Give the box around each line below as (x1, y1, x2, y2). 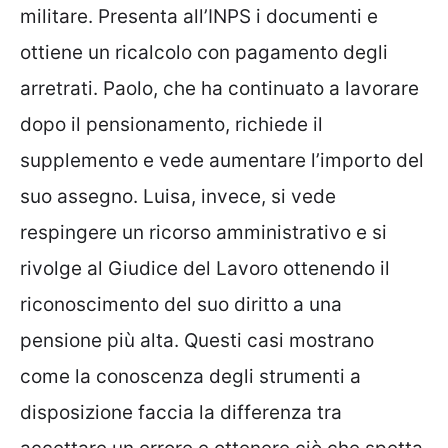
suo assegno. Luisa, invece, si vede (20, 185, 336, 209)
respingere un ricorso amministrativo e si (20, 221, 387, 245)
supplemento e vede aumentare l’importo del (20, 149, 424, 173)
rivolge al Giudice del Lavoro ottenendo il (20, 257, 390, 281)
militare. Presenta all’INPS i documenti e (20, 5, 378, 29)
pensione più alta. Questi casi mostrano (20, 329, 374, 353)
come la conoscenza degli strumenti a (20, 365, 361, 389)
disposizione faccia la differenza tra (20, 401, 342, 425)
